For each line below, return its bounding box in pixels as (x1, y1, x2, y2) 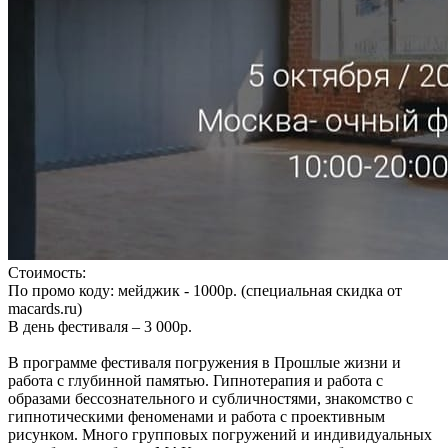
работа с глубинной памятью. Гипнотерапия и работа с (8, 371, 383, 389)
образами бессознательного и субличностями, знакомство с (8, 389, 413, 407)
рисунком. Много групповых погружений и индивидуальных (8, 425, 432, 443)
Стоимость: (8, 263, 86, 281)
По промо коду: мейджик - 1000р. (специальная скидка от (8, 281, 402, 299)
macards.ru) (8, 299, 82, 317)
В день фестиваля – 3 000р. (8, 317, 192, 335)
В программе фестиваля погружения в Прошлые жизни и (8, 353, 401, 371)
